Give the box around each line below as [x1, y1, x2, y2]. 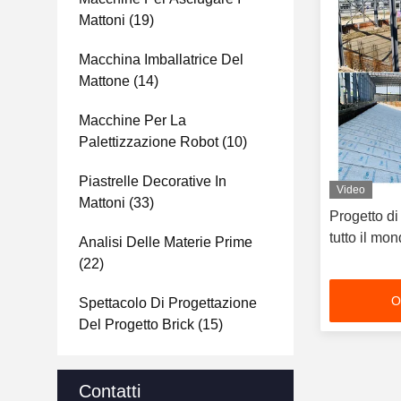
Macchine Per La [79, 113, 186, 128]
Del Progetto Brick [79, 317, 194, 332]
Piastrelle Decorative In [79, 174, 226, 189]
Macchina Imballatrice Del [79, 52, 243, 67]
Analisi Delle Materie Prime [79, 235, 252, 250]
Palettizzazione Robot [79, 134, 218, 149]
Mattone [79, 73, 130, 89]
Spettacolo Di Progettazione [79, 295, 257, 311]
